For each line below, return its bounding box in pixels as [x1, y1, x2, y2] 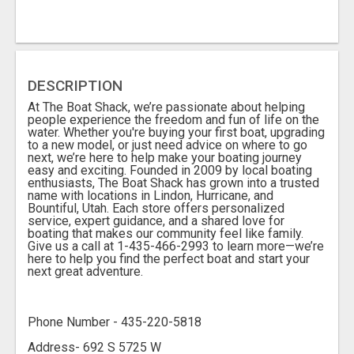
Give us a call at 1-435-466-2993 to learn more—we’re [28, 239, 324, 254]
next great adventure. [28, 264, 143, 280]
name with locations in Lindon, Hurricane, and [28, 188, 273, 204]
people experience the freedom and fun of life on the [28, 112, 319, 128]
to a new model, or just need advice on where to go [28, 137, 307, 153]
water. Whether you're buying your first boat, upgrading [28, 125, 325, 141]
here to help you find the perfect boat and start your [28, 251, 310, 267]
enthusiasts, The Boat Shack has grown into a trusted [28, 175, 319, 191]
